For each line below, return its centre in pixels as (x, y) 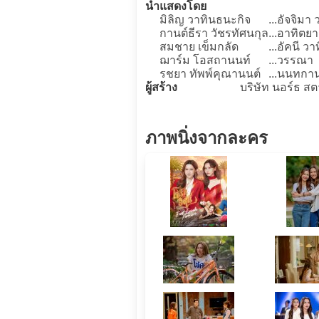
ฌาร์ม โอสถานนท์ (205, 60)
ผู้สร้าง (161, 87)
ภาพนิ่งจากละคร (206, 138)
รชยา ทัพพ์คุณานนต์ (210, 74)
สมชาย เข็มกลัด (199, 47)
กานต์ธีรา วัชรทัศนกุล (214, 33)
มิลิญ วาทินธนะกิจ (205, 20)
